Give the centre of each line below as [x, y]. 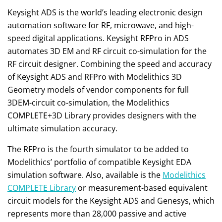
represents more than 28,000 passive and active [97, 213]
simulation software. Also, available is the [85, 175]
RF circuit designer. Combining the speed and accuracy [110, 64]
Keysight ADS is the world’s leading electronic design [105, 12]
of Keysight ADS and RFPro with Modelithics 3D [95, 77]
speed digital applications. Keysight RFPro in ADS [98, 38]
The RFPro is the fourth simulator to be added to [98, 149]
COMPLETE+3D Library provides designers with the [102, 115]
